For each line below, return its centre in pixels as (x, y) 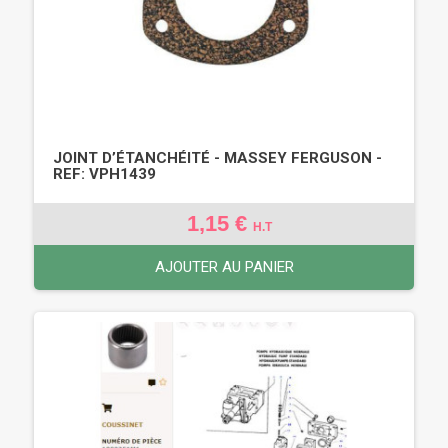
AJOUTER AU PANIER (224, 266)
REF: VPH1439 (104, 173)
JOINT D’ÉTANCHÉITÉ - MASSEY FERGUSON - (217, 157)
